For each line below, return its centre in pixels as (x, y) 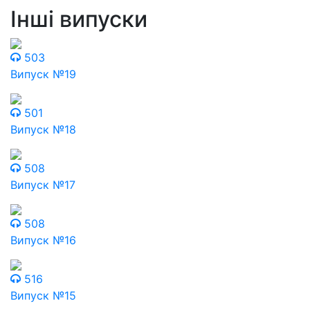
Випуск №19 (43, 74)
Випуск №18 (43, 129)
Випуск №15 (43, 295)
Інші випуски (79, 19)
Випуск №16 (43, 240)
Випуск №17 (43, 185)
